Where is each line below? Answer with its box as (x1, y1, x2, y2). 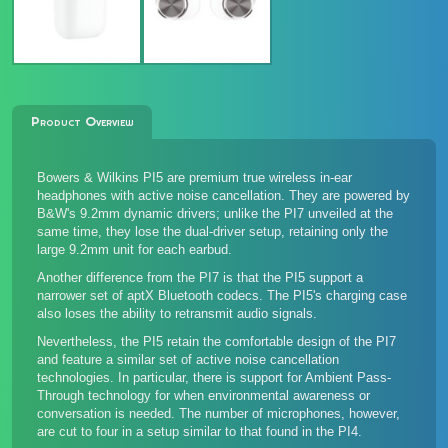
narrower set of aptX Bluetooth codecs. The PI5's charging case (37, 288, 407, 303)
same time (37, 224, 98, 239)
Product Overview (30, 113, 134, 130)
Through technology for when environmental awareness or (37, 388, 370, 403)
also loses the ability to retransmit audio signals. (37, 306, 317, 321)
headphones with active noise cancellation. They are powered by (37, 188, 410, 203)
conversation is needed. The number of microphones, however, (37, 406, 400, 421)
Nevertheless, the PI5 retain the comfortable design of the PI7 (37, 334, 396, 349)
